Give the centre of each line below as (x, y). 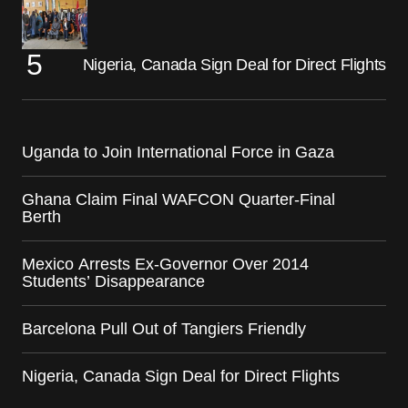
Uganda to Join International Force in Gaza (178, 153)
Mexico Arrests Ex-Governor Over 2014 (165, 265)
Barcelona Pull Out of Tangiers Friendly (164, 329)
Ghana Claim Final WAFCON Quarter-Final (178, 200)
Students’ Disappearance (113, 282)
